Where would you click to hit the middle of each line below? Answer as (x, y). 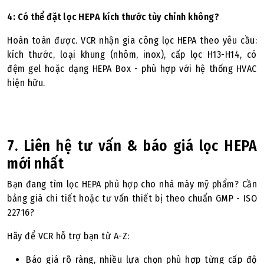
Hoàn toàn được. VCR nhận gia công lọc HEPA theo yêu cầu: (132, 40)
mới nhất (35, 164)
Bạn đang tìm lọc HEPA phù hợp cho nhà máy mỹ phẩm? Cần (132, 184)
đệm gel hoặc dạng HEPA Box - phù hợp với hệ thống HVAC (132, 69)
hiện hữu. (26, 83)
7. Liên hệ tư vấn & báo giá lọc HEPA (132, 146)
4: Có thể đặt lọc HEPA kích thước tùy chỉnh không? (113, 17)
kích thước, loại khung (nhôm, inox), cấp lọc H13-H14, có (132, 55)
